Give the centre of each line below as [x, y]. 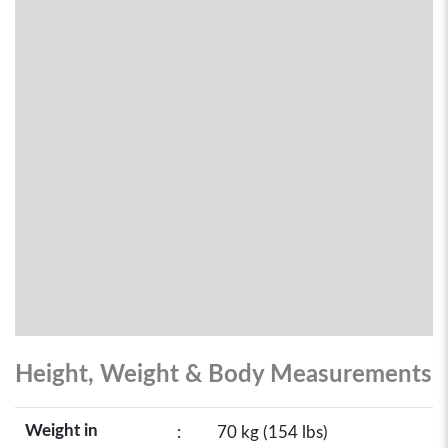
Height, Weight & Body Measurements [223, 375]
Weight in [61, 430]
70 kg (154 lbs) [272, 432]
